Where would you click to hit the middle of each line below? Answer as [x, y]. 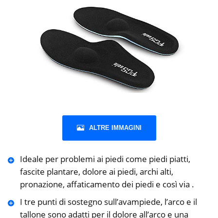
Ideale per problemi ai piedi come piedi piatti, [105, 159]
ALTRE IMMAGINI [115, 128]
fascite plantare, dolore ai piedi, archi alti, [96, 172]
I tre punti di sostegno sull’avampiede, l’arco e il [108, 202]
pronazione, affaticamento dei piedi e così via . [107, 184]
